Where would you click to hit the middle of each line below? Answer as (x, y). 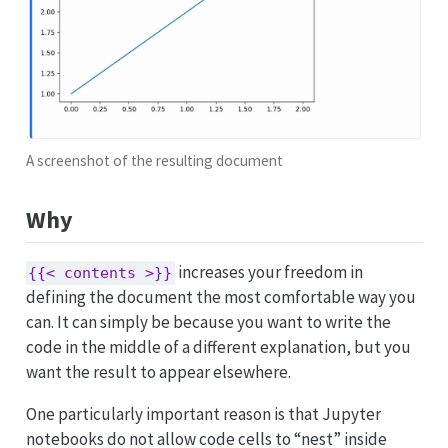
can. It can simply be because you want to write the (208, 322)
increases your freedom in (269, 272)
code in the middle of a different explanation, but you (218, 347)
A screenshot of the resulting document (154, 160)
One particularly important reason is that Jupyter (203, 414)
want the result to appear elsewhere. (158, 372)
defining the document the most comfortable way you (220, 297)
